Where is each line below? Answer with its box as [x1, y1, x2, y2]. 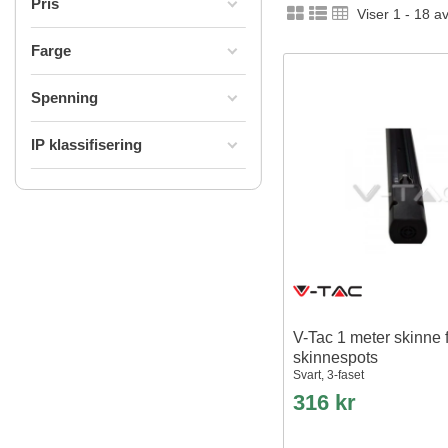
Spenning [31, 89, 98, 106]
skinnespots [292, 349, 378, 367]
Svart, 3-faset [292, 368, 364, 383]
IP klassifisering [31, 136, 142, 153]
